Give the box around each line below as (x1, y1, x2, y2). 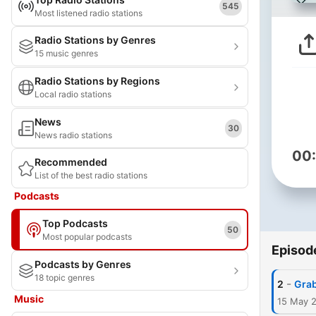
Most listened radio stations (35, 8, 142, 18)
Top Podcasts (42, 217, 108, 229)
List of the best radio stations (35, 170, 147, 181)
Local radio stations (35, 89, 111, 99)
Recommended (35, 156, 107, 168)
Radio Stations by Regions (35, 75, 160, 87)
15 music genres (35, 48, 98, 59)
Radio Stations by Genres (35, 34, 156, 46)
